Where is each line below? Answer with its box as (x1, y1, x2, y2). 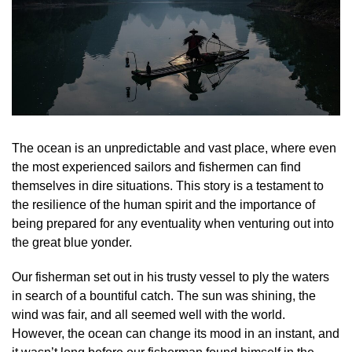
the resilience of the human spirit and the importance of (12, 197, 315, 211)
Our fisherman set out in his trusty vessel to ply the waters (12, 269, 329, 284)
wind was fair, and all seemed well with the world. (12, 307, 285, 321)
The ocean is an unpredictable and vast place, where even (12, 141, 336, 155)
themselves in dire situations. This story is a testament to (12, 178, 324, 192)
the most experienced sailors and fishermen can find (12, 159, 301, 174)
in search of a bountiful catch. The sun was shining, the (12, 288, 316, 302)
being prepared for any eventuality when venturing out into (12, 216, 334, 230)
